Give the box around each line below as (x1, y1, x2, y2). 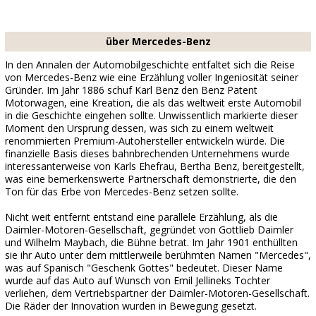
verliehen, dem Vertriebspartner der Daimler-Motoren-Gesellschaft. (5, 286, 310, 300)
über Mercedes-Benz (105, 35, 211, 48)
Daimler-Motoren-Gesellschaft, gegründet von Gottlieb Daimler (5, 223, 293, 236)
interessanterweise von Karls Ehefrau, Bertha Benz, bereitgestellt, (5, 159, 305, 173)
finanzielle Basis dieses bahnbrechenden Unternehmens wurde (5, 147, 290, 160)
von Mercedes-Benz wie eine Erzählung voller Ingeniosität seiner (5, 71, 298, 84)
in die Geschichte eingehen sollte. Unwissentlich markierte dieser (5, 109, 298, 122)
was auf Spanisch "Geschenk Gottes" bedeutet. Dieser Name (5, 261, 283, 274)
